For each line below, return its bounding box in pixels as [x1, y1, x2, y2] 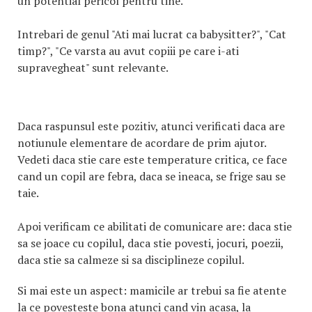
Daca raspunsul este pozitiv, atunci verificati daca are [17, 118, 285, 134]
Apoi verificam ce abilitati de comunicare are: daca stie [17, 219, 292, 234]
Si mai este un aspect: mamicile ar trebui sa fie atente [17, 283, 286, 298]
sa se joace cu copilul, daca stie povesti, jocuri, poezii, [17, 235, 283, 251]
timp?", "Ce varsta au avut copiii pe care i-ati [17, 43, 239, 58]
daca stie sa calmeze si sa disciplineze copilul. [17, 252, 244, 267]
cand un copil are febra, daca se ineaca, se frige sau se [17, 169, 286, 184]
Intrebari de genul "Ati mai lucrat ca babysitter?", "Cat [17, 26, 286, 42]
